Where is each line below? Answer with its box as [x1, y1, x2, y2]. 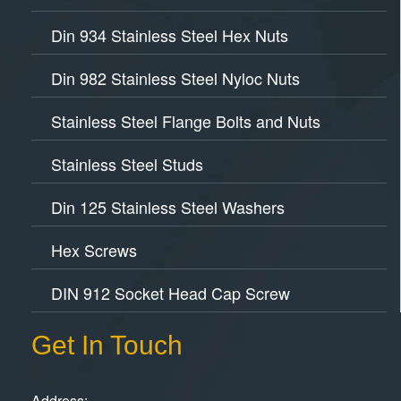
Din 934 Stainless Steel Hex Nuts [51, 22, 288, 47]
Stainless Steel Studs [51, 151, 203, 175]
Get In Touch [31, 329, 183, 360]
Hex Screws [51, 237, 137, 261]
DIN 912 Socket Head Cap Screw [51, 280, 290, 304]
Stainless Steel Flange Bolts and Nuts [51, 108, 320, 132]
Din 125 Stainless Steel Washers [51, 194, 285, 218]
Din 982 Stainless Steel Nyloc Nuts [51, 65, 300, 90]
